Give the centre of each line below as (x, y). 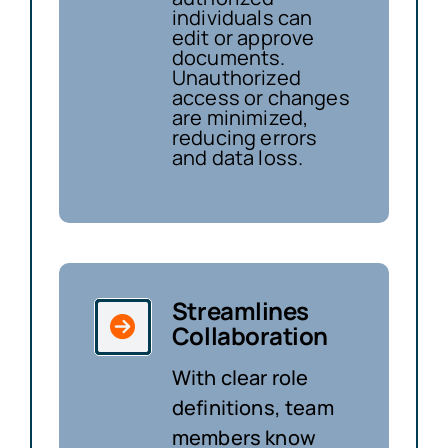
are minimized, (240, 117)
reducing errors (244, 137)
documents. (228, 57)
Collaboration (249, 335)
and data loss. (237, 157)
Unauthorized (236, 77)
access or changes (260, 97)
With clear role (240, 377)
